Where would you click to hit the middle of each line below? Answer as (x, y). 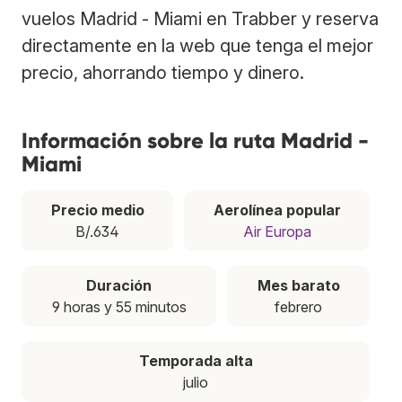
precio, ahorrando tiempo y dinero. (163, 72)
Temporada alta (196, 360)
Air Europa (277, 231)
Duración (119, 285)
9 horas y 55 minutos (119, 306)
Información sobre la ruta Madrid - (195, 140)
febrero (298, 306)
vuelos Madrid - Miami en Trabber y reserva (200, 18)
